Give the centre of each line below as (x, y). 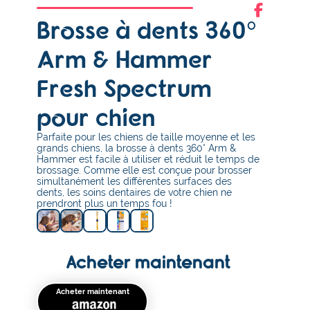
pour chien (96, 117)
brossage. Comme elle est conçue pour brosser (144, 171)
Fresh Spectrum (124, 88)
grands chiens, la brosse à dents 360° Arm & (136, 148)
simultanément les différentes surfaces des (134, 182)
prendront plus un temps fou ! (104, 204)
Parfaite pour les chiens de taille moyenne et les (146, 137)
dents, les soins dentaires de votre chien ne (134, 193)
